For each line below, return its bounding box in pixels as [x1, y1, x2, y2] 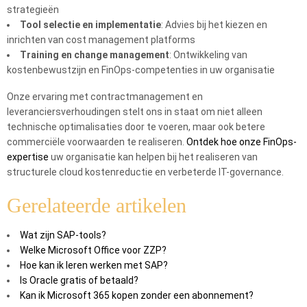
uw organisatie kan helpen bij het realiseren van [49, 151, 258, 162]
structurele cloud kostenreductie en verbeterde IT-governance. [7, 167, 284, 177]
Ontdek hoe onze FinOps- [186, 136, 297, 147]
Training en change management [20, 49, 169, 60]
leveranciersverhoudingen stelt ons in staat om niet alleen [7, 106, 262, 117]
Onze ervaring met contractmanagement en [7, 91, 203, 102]
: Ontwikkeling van [169, 49, 247, 60]
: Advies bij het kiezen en [161, 19, 267, 30]
